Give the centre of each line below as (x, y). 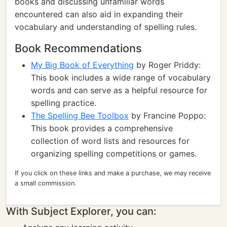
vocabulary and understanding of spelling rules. (106, 27)
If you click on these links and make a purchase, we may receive (113, 173)
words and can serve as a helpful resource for (119, 90)
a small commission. (46, 183)
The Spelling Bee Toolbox (80, 116)
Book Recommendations (78, 48)
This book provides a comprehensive (102, 128)
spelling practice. (64, 103)
